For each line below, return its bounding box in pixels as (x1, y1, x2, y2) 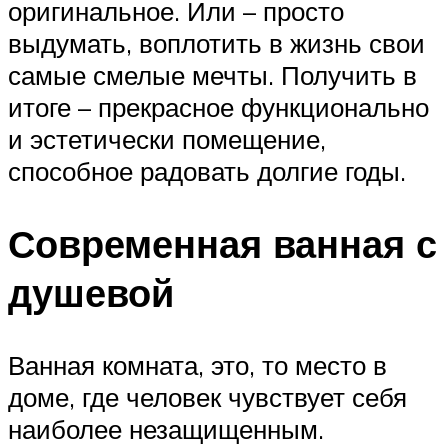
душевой (8, 267, 174, 317)
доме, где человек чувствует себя (8, 380, 407, 413)
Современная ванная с (8, 218, 437, 268)
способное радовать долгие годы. (8, 155, 406, 188)
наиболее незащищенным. (8, 412, 324, 445)
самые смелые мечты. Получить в (8, 59, 417, 92)
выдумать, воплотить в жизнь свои (8, 27, 425, 60)
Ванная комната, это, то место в (8, 348, 387, 381)
